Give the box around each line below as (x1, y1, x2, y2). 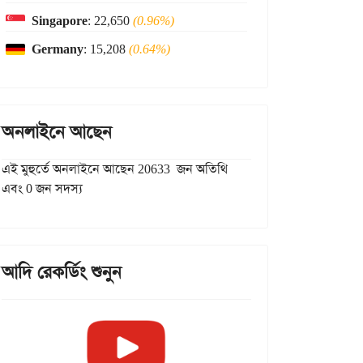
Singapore (32, 12, 88, 29)
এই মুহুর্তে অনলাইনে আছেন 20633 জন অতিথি (2, 160, 228, 177)
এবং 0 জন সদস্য (2, 180, 83, 197)
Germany (32, 41, 83, 58)
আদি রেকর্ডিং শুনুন (2, 261, 122, 284)
